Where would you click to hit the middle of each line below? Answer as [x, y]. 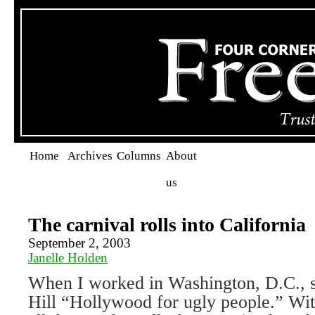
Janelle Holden [68, 258]
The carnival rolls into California [167, 225]
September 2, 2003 [79, 243]
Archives [90, 156]
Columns [139, 156]
